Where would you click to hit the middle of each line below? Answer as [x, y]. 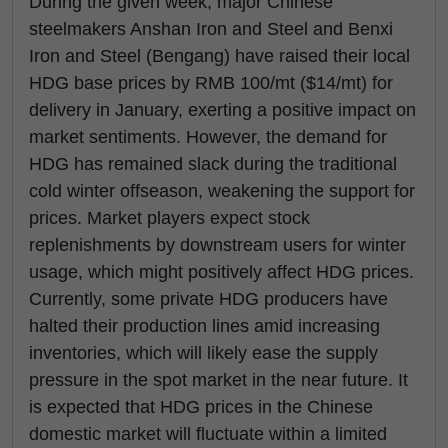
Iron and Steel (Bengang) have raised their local [219, 56]
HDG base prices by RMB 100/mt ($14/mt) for [211, 83]
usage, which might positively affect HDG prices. [221, 272]
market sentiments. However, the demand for [208, 137]
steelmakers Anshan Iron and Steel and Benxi [211, 29]
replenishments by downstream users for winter [217, 245]
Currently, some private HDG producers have [208, 299]
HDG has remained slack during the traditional [213, 164]
